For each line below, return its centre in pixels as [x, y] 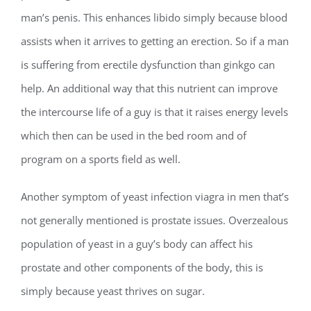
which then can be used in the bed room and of [134, 135]
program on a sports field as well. [101, 159]
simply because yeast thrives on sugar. [113, 291]
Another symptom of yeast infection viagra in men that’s [155, 196]
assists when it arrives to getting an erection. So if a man [155, 41]
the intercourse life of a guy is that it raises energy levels [154, 112]
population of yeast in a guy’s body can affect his [137, 244]
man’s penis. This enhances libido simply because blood [154, 17]
